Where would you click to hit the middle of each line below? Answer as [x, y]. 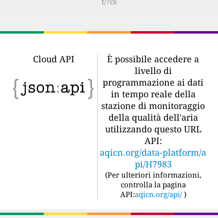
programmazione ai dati [153, 82]
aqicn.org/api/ [158, 194]
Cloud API [54, 59]
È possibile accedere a [153, 59]
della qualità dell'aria [153, 117]
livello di [153, 70]
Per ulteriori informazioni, [154, 174]
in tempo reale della [153, 94]
